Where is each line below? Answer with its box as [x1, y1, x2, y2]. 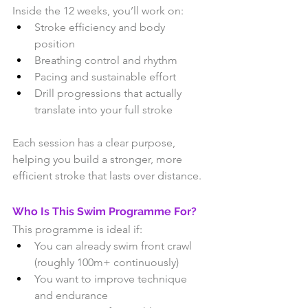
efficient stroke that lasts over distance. [12, 169, 201, 183]
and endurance [34, 289, 108, 302]
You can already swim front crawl [34, 239, 195, 253]
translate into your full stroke [34, 103, 173, 117]
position [34, 37, 75, 51]
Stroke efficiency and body [34, 21, 168, 34]
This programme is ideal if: [12, 223, 142, 236]
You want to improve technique [34, 272, 190, 286]
